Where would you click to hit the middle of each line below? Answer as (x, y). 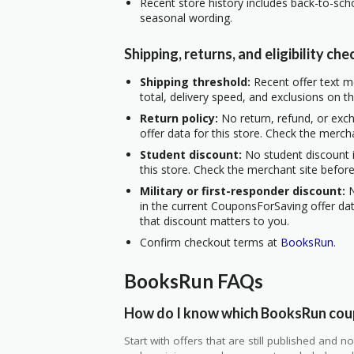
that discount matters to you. (215, 221)
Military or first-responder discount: (243, 191)
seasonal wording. (186, 17)
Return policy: (179, 119)
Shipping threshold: (195, 82)
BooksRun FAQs (194, 281)
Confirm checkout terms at (210, 243)
